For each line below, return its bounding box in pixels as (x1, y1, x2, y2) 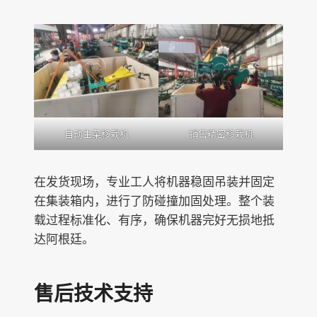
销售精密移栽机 (188, 127, 253, 139)
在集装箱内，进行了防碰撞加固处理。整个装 (34, 193, 275, 208)
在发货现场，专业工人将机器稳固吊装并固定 (34, 174, 275, 189)
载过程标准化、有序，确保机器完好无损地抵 (34, 212, 275, 227)
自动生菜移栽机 (64, 127, 129, 139)
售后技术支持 (34, 281, 153, 306)
